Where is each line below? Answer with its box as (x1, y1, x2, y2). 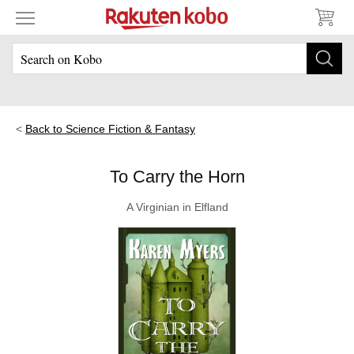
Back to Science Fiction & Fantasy (25, 122, 195, 135)
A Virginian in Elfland (126, 201, 228, 213)
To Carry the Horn (109, 167, 245, 186)
